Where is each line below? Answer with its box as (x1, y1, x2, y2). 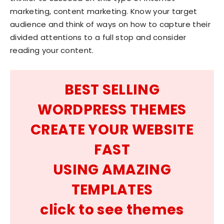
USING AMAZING (52, 160, 171, 180)
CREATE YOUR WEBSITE (30, 120, 194, 140)
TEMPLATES (71, 180, 153, 200)
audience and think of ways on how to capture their (10, 19, 211, 30)
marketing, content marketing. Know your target (10, 6, 197, 17)
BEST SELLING (64, 80, 159, 100)
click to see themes (40, 200, 184, 220)
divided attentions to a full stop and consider (10, 32, 186, 43)
